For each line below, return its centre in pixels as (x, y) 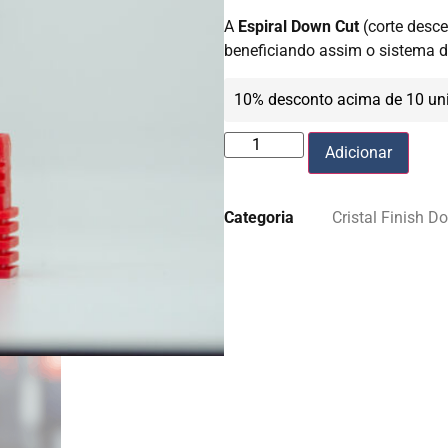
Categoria (259, 217)
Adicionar (358, 152)
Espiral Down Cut (298, 27)
